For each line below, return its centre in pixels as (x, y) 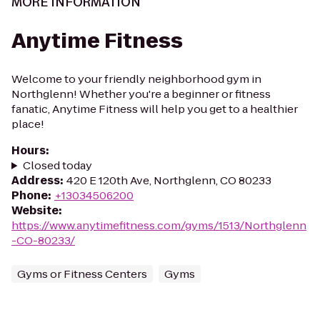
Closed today (57, 165)
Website (35, 210)
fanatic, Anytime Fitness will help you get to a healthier (155, 109)
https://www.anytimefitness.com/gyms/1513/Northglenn (159, 225)
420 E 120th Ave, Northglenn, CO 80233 (169, 180)
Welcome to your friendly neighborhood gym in (136, 79)
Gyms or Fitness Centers (82, 274)
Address (36, 180)
